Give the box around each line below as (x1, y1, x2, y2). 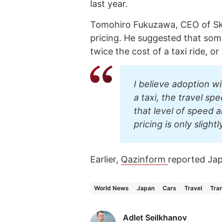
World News (94, 184, 129, 192)
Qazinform (121, 154, 168, 165)
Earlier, (90, 154, 121, 165)
